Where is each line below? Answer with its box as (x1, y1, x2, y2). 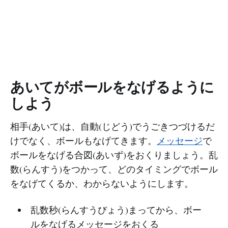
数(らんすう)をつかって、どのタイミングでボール (10, 162, 218, 175)
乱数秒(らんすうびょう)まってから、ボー (30, 203, 202, 216)
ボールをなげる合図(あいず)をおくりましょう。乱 (10, 148, 218, 161)
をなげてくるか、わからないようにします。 (10, 177, 193, 189)
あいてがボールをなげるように (10, 78, 215, 96)
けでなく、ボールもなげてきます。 (10, 134, 157, 147)
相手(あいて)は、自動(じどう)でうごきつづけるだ (10, 120, 215, 132)
